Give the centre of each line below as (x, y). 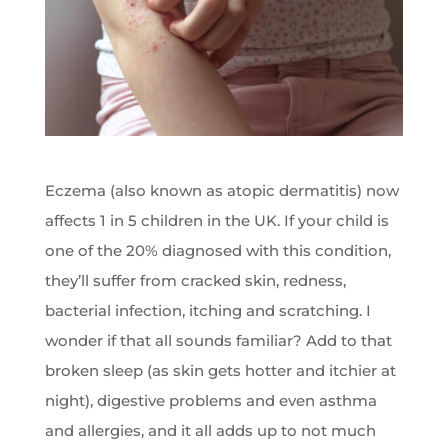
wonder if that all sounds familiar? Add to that (218, 341)
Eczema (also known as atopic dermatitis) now (221, 191)
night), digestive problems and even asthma (210, 401)
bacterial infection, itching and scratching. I (207, 311)
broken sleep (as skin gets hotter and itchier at (220, 371)
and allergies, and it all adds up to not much (210, 431)
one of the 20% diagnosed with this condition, (217, 251)
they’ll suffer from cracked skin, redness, (195, 281)
